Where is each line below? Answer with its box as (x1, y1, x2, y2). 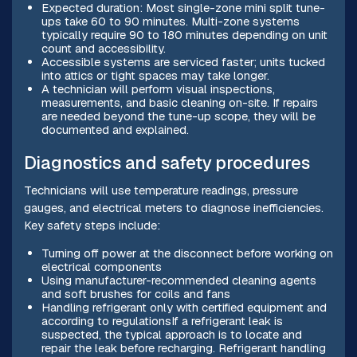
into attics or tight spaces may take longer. (41, 67, 269, 83)
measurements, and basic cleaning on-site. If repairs (41, 94, 318, 110)
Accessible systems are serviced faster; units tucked (41, 53, 325, 69)
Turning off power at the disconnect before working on (41, 245, 333, 261)
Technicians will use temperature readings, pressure (23, 182, 298, 198)
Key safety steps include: (23, 218, 160, 233)
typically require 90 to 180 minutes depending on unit (41, 26, 328, 42)
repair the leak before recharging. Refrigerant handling (41, 339, 326, 355)
